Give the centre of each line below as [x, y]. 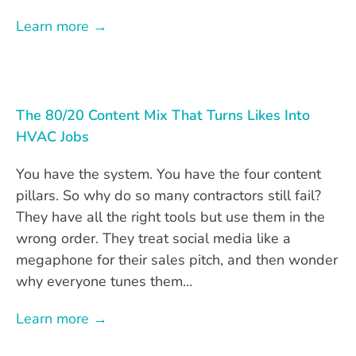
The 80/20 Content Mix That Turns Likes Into [163, 115]
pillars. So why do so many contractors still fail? [168, 195]
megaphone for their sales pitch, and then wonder [177, 259]
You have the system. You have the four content [168, 174]
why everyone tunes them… [104, 281]
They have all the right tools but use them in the [170, 217]
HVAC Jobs [52, 136]
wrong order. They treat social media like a [153, 238]
